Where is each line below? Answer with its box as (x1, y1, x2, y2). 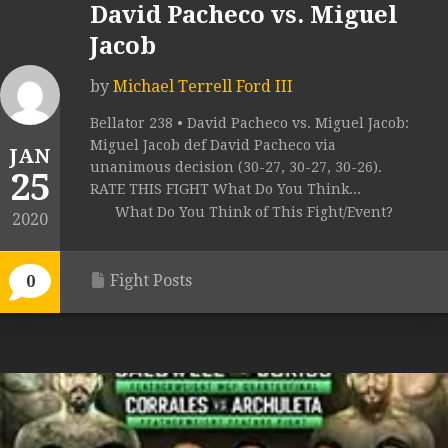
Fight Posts (110, 271, 192, 291)
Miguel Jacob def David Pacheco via (90, 137, 336, 154)
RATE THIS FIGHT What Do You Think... (90, 181, 361, 198)
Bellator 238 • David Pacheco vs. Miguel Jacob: (90, 115, 409, 132)
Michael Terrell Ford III (113, 77, 293, 97)
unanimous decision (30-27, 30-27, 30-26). (90, 159, 382, 176)
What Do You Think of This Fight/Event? (115, 204, 393, 221)
